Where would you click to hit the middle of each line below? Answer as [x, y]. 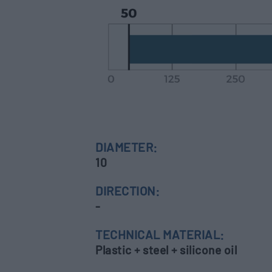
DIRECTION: [127, 190]
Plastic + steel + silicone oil [166, 250]
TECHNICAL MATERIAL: [160, 234]
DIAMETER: [127, 147]
